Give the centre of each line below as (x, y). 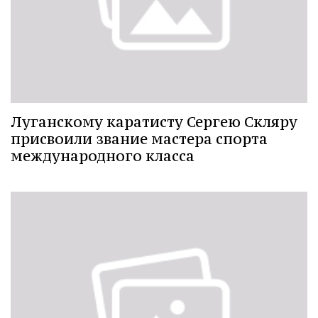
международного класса (103, 155)
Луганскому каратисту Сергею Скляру (154, 121)
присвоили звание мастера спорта (139, 138)
